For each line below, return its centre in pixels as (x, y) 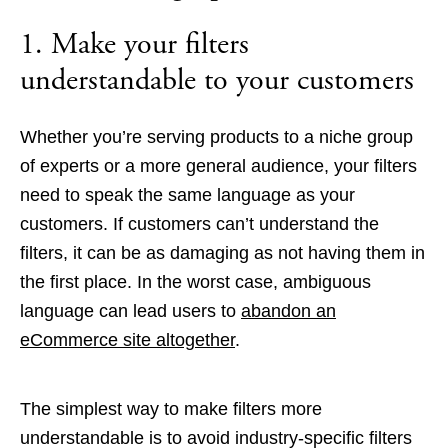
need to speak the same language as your (187, 195)
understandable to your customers (217, 81)
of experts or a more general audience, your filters (218, 166)
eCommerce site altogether (127, 340)
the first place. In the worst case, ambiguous (195, 282)
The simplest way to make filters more (171, 409)
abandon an (288, 311)
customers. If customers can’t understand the (199, 224)
